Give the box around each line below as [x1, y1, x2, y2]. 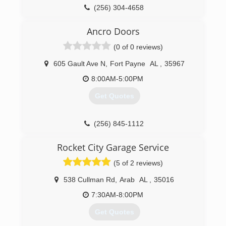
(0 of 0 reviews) [114, 43, 163, 51]
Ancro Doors [86, 25, 140, 37]
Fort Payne [109, 60, 145, 68]
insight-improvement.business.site [64, 19, 172, 27]
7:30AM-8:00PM [91, 191, 143, 199]
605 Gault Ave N [53, 60, 105, 68]
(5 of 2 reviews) [114, 159, 163, 167]
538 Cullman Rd [64, 176, 115, 184]
